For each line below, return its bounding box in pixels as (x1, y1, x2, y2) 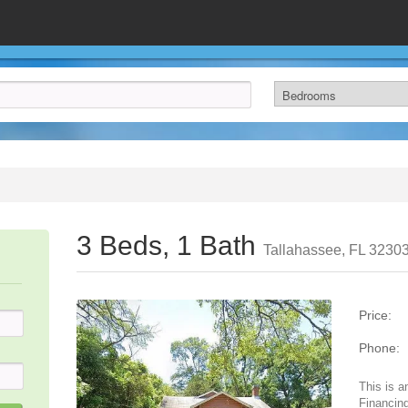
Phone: (359, 341, 400, 355)
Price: (359, 308, 392, 322)
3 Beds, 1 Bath (76, 230, 263, 260)
